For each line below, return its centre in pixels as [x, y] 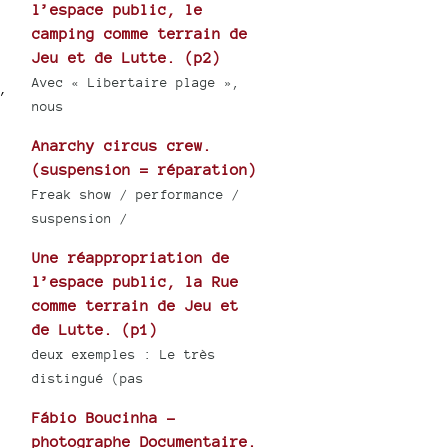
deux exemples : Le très [124, 355]
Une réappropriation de [131, 258]
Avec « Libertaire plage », [136, 83]
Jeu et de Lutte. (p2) [127, 58]
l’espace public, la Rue [136, 282]
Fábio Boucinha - [104, 418]
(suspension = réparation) [145, 170]
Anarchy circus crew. [122, 146]
